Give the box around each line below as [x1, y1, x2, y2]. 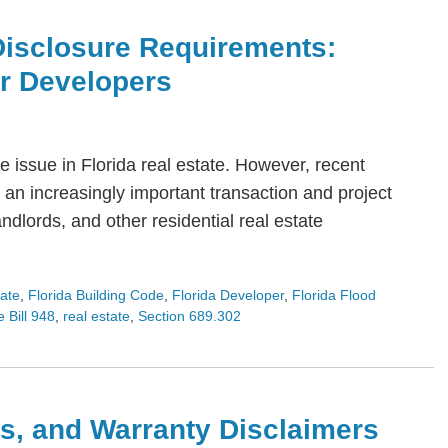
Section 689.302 [138, 308, 241, 325]
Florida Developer [172, 287, 284, 304]
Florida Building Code [28, 287, 164, 304]
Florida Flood [292, 287, 376, 304]
